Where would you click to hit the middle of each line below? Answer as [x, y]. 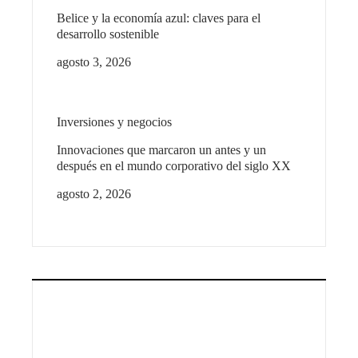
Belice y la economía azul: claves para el [159, 18]
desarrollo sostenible [108, 34]
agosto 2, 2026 [94, 194]
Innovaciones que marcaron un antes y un [161, 150]
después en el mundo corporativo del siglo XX [174, 166]
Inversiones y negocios [114, 122]
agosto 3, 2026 [94, 62]
